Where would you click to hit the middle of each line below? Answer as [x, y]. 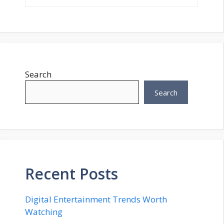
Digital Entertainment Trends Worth [96, 199]
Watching [44, 212]
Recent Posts [71, 174]
